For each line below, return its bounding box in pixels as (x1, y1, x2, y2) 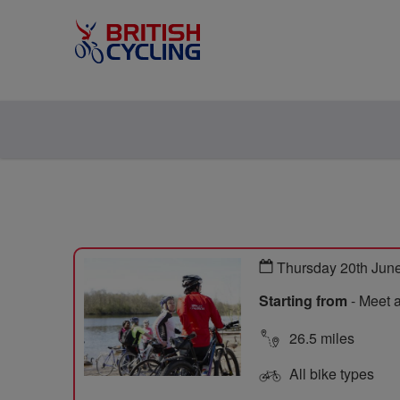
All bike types (286, 362, 374, 384)
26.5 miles (286, 327, 354, 348)
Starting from (259, 290, 347, 311)
